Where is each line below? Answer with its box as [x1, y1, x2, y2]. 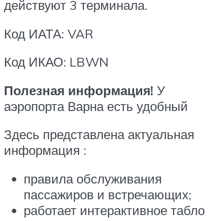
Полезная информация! [4, 82, 153, 98]
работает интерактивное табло [24, 202, 205, 218]
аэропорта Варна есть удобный [4, 98, 188, 114]
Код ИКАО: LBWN [4, 54, 109, 70]
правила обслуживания [24, 171, 162, 186]
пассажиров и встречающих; [24, 186, 191, 202]
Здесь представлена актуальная [4, 126, 194, 143]
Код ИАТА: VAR [4, 25, 93, 41]
